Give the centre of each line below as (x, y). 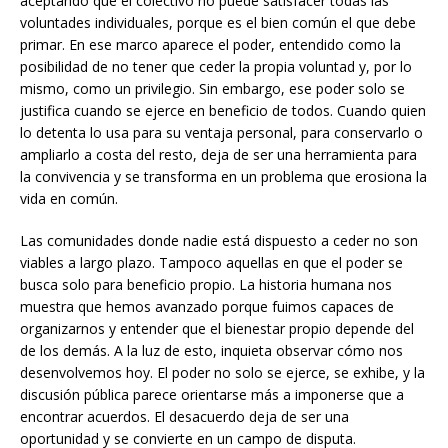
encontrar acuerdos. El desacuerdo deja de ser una (184, 416)
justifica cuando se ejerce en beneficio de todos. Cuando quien (223, 110)
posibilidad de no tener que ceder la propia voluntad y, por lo (216, 66)
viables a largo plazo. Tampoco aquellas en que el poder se (211, 262)
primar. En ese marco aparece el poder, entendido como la (210, 44)
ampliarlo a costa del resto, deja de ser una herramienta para (218, 154)
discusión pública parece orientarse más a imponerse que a (212, 394)
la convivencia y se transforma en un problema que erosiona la (223, 176)
